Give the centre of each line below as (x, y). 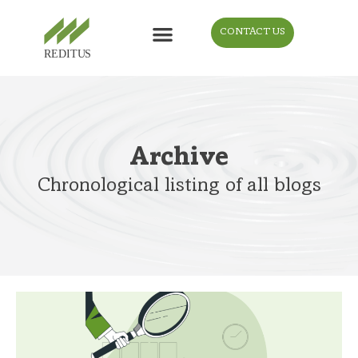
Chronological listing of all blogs (179, 187)
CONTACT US (253, 33)
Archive (179, 159)
